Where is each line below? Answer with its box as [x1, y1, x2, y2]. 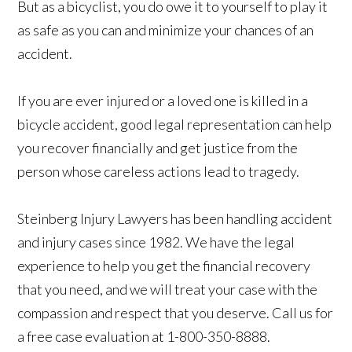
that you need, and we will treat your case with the [17, 280, 318, 299]
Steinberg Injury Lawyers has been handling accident [17, 210, 333, 228]
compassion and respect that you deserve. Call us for [17, 304, 334, 322]
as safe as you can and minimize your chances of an [17, 21, 314, 39]
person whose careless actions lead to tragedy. [17, 163, 300, 181]
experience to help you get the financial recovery [17, 257, 311, 275]
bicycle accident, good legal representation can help [17, 115, 332, 134]
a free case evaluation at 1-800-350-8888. [17, 328, 271, 346]
